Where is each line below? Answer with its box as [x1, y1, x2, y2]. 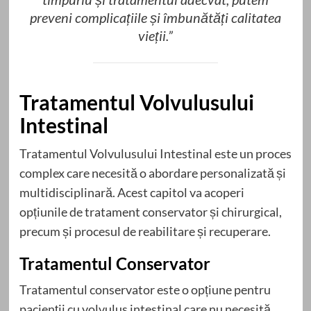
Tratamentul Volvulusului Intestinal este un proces [19, 145, 292, 161]
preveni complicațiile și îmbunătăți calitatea [30, 9, 281, 26]
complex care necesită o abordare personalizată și [19, 165, 286, 180]
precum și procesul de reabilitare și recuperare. [19, 223, 271, 239]
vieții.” [138, 27, 173, 44]
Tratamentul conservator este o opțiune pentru [19, 281, 271, 297]
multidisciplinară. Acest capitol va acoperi [19, 184, 244, 200]
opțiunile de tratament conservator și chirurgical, [19, 203, 282, 219]
